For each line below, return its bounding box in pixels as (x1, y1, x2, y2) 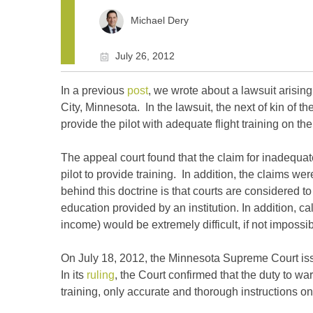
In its (61, 269, 87, 281)
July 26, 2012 (115, 50, 175, 61)
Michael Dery (131, 15, 189, 27)
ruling (87, 269, 115, 281)
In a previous (61, 85, 127, 96)
